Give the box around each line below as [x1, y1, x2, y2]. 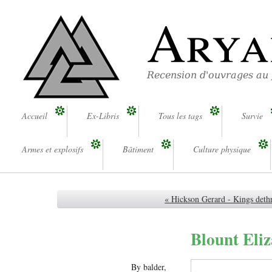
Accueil [22, 110, 47, 121]
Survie [242, 110, 263, 121]
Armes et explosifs [22, 143, 83, 155]
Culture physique [193, 143, 251, 155]
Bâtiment [123, 143, 154, 155]
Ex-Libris [87, 110, 119, 121]
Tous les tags [158, 110, 202, 121]
